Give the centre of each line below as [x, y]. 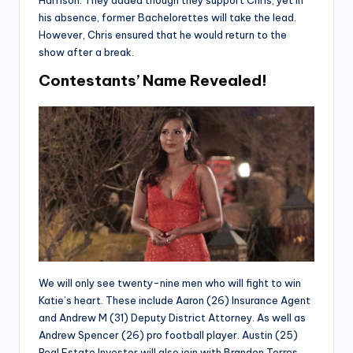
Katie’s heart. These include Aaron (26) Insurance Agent [175, 301]
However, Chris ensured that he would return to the [163, 35]
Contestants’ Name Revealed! [153, 81]
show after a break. [86, 52]
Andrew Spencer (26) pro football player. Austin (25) [168, 335]
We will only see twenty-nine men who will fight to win [170, 283]
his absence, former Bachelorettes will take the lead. [167, 18]
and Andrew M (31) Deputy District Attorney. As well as [172, 318]
